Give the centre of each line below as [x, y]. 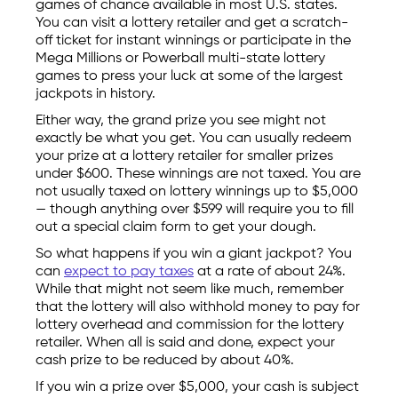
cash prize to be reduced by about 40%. [165, 361]
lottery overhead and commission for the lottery [190, 325]
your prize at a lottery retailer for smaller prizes [184, 156]
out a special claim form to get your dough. [176, 227]
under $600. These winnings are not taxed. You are [198, 174]
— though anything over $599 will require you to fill [195, 210]
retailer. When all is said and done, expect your [185, 343]
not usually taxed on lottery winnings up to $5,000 [197, 192]
